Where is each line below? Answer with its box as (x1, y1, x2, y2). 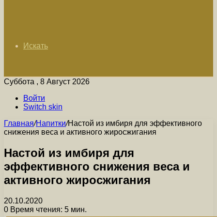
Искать (23, 42, 48, 50)
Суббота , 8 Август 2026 (4, 77, 90, 86)
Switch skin (23, 103, 62, 111)
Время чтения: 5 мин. (8, 205, 87, 214)
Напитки (36, 119, 66, 127)
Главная (4, 119, 34, 127)
